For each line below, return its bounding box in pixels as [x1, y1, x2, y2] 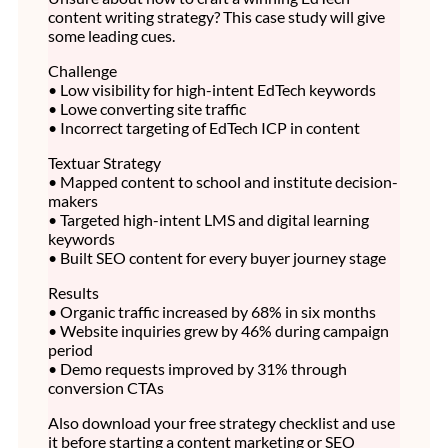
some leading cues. [48, 25, 175, 45]
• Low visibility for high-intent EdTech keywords [48, 79, 376, 99]
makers [48, 190, 98, 210]
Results [48, 282, 99, 302]
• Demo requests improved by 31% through [48, 358, 347, 378]
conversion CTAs [48, 377, 164, 397]
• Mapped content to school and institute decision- [48, 171, 398, 191]
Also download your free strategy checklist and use [48, 412, 395, 432]
